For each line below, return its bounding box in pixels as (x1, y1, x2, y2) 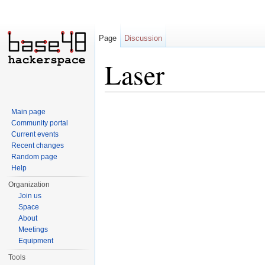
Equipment (18, 237, 54, 245)
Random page (11, 153, 58, 161)
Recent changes (11, 141, 64, 150)
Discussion (124, 34, 163, 43)
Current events (11, 130, 59, 138)
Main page (11, 108, 46, 116)
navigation (140, 92, 178, 102)
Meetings (18, 225, 49, 234)
